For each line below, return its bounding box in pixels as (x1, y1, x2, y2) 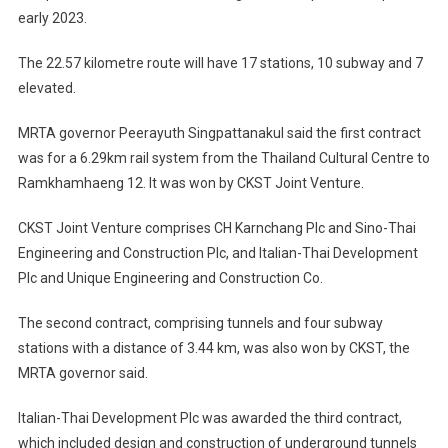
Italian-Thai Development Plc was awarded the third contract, (17, 409, 402, 426)
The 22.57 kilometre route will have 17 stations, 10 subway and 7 (17, 54, 423, 71)
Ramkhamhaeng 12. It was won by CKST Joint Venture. (17, 174, 364, 191)
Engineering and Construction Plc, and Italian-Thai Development (17, 244, 418, 261)
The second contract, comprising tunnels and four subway (17, 314, 383, 331)
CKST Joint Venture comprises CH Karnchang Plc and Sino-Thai (17, 219, 416, 236)
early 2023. (17, 9, 87, 26)
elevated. (17, 79, 76, 96)
